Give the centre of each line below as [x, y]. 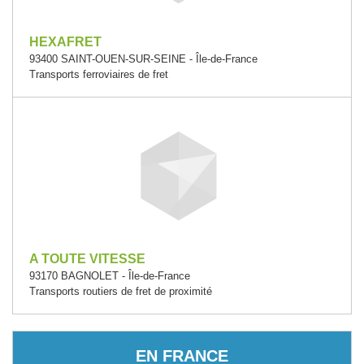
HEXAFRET [65, 42]
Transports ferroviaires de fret [99, 74]
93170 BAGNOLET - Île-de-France [110, 276]
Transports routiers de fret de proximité [121, 291]
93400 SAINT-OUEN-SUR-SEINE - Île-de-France [143, 59]
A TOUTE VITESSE [87, 259]
